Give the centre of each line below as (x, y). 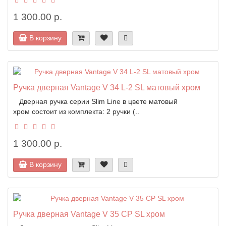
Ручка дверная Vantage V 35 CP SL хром (89, 214)
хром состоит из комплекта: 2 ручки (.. (76, 111)
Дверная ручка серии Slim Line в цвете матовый (95, 101)
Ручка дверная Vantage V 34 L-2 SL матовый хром (107, 87)
